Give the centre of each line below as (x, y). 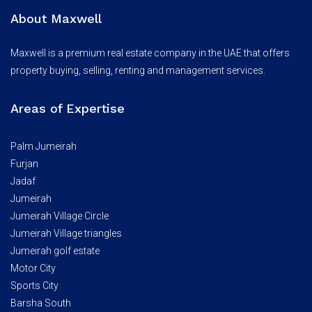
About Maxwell (56, 18)
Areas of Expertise (68, 108)
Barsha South (41, 303)
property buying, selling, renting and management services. (138, 70)
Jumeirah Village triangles (66, 233)
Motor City (33, 268)
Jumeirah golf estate (55, 251)
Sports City (34, 286)
